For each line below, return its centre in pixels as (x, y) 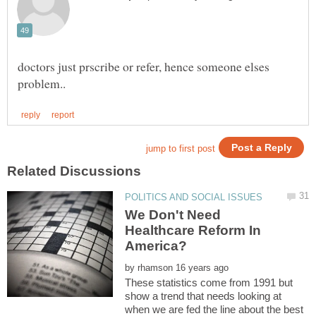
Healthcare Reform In (193, 231)
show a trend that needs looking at (203, 296)
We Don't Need (173, 215)
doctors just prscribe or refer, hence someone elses (144, 67)
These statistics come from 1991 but (209, 283)
